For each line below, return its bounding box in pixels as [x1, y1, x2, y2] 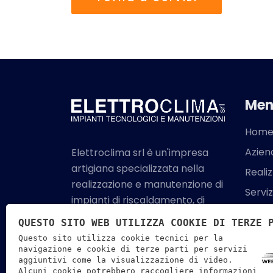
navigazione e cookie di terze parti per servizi [18, 244, 247, 253]
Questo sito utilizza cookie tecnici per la [18, 233, 223, 243]
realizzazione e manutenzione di [71, 177, 223, 191]
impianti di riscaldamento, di [71, 193, 205, 207]
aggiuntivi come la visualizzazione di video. [18, 255, 233, 264]
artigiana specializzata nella [71, 161, 204, 175]
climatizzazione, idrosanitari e [71, 209, 211, 223]
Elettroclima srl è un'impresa [71, 146, 208, 160]
